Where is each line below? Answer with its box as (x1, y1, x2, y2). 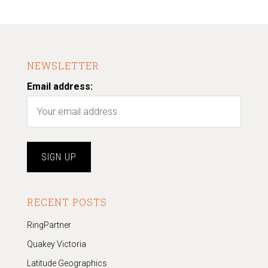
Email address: (26, 81, 93, 93)
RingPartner (26, 220, 71, 230)
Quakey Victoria (26, 239, 86, 249)
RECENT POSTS (26, 196, 107, 209)
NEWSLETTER (26, 59, 99, 72)
